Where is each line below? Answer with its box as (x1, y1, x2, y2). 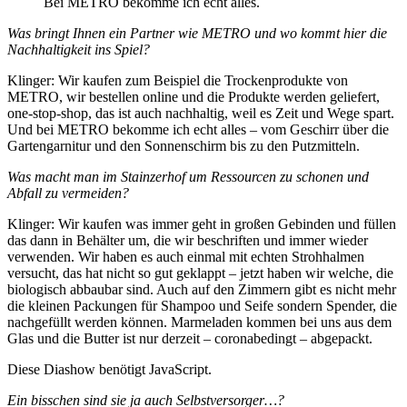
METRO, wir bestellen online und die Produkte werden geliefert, (7, 89, 380, 104)
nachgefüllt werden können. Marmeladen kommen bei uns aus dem (7, 314, 392, 330)
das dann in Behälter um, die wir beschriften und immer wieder (7, 233, 368, 248)
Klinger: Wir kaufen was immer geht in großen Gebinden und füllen (7, 216, 396, 232)
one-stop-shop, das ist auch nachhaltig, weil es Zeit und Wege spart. (7, 105, 394, 121)
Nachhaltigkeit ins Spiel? (7, 42, 150, 57)
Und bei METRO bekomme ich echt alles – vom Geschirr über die (7, 122, 389, 137)
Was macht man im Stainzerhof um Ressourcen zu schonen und (7, 169, 369, 184)
